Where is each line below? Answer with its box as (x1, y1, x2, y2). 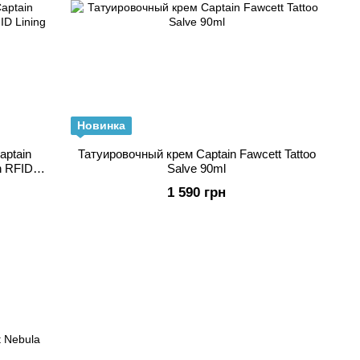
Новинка (77, 119, 125, 132)
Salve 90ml (167, 162, 226, 175)
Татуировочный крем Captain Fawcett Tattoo (77, 147, 316, 161)
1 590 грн (167, 185, 226, 200)
